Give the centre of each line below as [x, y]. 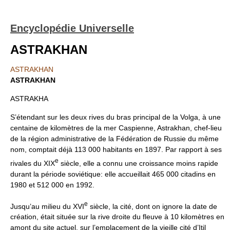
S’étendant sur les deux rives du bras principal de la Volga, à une [116, 117]
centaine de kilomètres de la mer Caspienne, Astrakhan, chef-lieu [116, 128]
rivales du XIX [33, 163]
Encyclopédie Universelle [72, 28]
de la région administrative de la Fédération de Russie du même [114, 139]
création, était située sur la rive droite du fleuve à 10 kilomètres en [117, 217]
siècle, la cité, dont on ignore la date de [152, 206]
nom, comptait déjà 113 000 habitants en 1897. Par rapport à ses [116, 149]
